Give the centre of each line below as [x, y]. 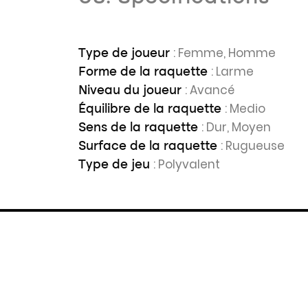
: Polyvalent [187, 164]
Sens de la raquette [140, 128]
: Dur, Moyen [236, 127]
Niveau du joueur [132, 91]
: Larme [232, 71]
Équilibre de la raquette [152, 109]
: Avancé [210, 90]
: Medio [245, 109]
